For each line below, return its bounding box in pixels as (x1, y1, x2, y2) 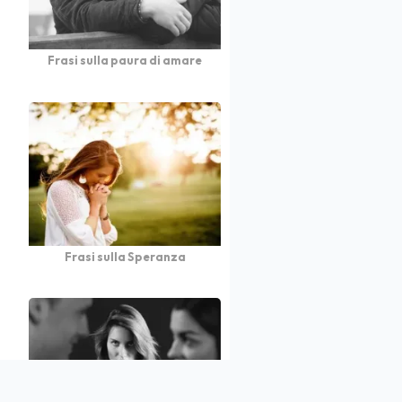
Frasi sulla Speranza (64, 249, 186, 265)
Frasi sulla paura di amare (48, 53, 202, 68)
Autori (68, 380, 101, 396)
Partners (148, 380, 196, 396)
